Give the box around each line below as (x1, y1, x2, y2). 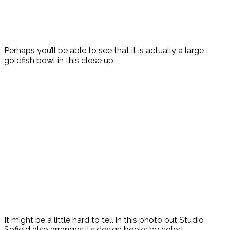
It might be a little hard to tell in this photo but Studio (4, 215, 204, 225)
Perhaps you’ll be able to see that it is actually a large (4, 46, 204, 56)
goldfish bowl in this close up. (4, 55, 115, 66)
